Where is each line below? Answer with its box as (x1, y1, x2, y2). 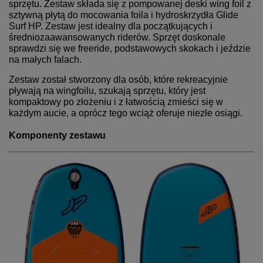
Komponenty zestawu (9, 130, 106, 141)
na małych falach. (9, 54, 82, 65)
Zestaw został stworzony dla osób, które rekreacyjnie (9, 74, 228, 85)
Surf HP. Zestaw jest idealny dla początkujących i (9, 21, 213, 31)
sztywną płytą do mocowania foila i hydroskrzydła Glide (9, 9, 238, 20)
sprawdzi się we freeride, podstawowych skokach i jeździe (9, 43, 251, 53)
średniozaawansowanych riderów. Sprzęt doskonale (9, 32, 225, 42)
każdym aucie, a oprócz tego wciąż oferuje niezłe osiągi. (9, 107, 242, 118)
